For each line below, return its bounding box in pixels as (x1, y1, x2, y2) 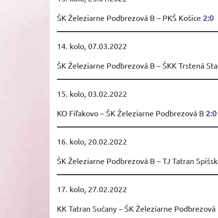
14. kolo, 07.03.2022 (57, 41, 127, 51)
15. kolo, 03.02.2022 (57, 89, 127, 98)
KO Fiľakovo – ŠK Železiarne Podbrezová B (57, 108, 206, 118)
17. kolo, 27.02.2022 (57, 184, 127, 194)
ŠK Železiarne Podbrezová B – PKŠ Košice (57, 13, 203, 22)
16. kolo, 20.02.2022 (57, 136, 127, 146)
